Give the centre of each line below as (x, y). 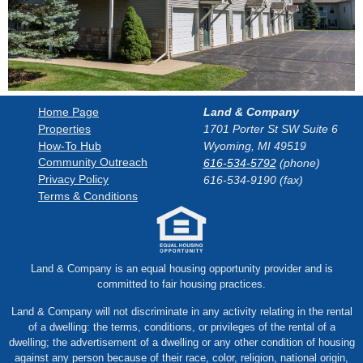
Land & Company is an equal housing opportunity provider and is (181, 269)
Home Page (68, 112)
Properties (64, 128)
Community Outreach (93, 162)
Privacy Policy (73, 179)
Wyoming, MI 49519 (254, 145)
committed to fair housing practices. (181, 284)
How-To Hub (70, 145)
